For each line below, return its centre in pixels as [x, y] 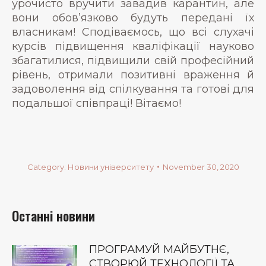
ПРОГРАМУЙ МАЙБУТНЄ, [159, 249]
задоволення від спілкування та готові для [133, 89]
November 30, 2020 [201, 167]
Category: [47, 167]
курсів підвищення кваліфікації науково [133, 46]
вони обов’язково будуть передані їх [133, 18]
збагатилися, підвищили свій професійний [133, 60]
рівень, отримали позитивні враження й [133, 75]
